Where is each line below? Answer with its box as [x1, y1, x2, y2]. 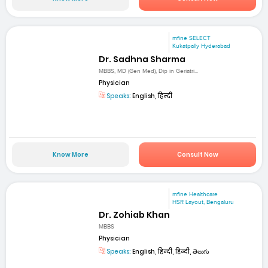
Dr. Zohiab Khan [99, 209, 170, 221]
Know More [52, 150, 89, 160]
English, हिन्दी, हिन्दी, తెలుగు [131, 247, 209, 257]
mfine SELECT [172, 35, 211, 42]
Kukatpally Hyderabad [172, 42, 231, 50]
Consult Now [176, 150, 218, 160]
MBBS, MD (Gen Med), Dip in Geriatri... [99, 67, 199, 75]
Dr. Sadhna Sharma [99, 53, 186, 65]
